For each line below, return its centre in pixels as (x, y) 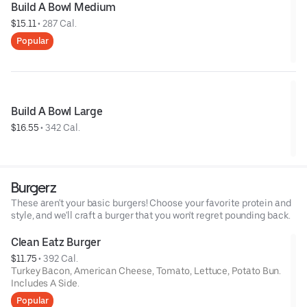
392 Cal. (61, 258)
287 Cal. (60, 23)
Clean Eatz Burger (56, 242)
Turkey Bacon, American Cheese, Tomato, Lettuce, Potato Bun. (146, 270)
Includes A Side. (45, 283)
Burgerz (34, 187)
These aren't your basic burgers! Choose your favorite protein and (151, 202)
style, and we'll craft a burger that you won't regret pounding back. (151, 215)
